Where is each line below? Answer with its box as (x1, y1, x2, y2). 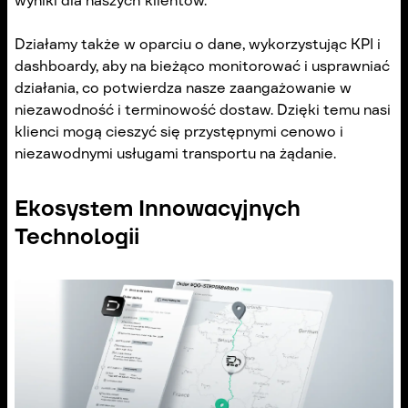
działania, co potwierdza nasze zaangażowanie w (15, 77, 352, 97)
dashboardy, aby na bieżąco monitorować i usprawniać (15, 56, 390, 76)
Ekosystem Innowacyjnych (15, 193, 301, 222)
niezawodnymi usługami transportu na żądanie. (15, 143, 336, 163)
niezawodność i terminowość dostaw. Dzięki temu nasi (15, 99, 391, 119)
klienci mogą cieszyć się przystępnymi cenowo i (15, 121, 343, 141)
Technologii (15, 221, 139, 250)
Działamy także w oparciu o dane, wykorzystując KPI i (15, 34, 381, 54)
